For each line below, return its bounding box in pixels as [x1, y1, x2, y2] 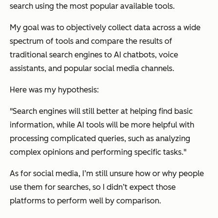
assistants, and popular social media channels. [10, 63, 174, 73]
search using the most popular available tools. [10, 1, 175, 11]
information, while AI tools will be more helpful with [10, 120, 194, 129]
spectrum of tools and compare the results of [10, 36, 172, 46]
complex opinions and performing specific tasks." [10, 147, 186, 157]
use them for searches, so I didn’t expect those [10, 182, 176, 192]
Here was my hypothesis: [10, 85, 99, 94]
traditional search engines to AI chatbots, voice [10, 50, 178, 59]
